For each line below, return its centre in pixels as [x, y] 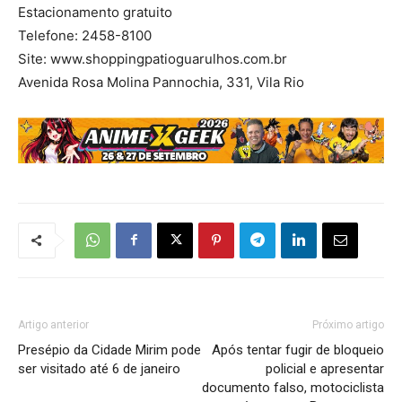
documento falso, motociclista [293, 387]
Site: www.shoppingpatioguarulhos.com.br [153, 58]
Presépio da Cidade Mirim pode [109, 350]
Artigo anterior [53, 324]
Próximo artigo [348, 324]
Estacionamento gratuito [95, 12]
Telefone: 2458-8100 [85, 35]
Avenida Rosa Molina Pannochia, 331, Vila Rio [161, 82]
